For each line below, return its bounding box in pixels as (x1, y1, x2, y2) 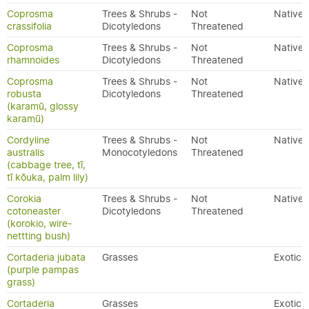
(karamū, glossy (7, 100, 79, 112)
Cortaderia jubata (7, 251, 86, 263)
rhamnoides (7, 54, 59, 66)
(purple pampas (7, 263, 79, 276)
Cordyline (7, 134, 50, 146)
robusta (7, 88, 41, 100)
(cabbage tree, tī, (7, 159, 86, 171)
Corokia (7, 192, 41, 205)
